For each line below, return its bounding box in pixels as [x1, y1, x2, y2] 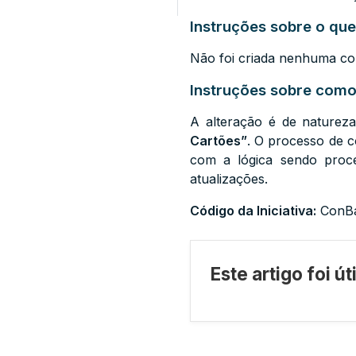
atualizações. [190, 171, 268, 187]
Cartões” [190, 133, 247, 149]
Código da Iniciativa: [190, 203, 316, 219]
